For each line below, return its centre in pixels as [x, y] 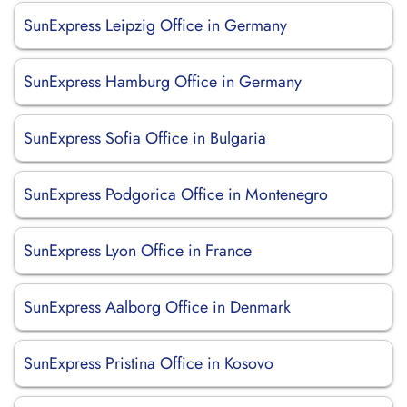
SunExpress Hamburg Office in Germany [163, 82]
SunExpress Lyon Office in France [138, 251]
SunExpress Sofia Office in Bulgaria [145, 138]
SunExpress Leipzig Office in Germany [155, 25]
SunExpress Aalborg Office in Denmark [157, 307]
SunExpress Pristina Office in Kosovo [149, 363]
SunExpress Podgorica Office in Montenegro [176, 194]
